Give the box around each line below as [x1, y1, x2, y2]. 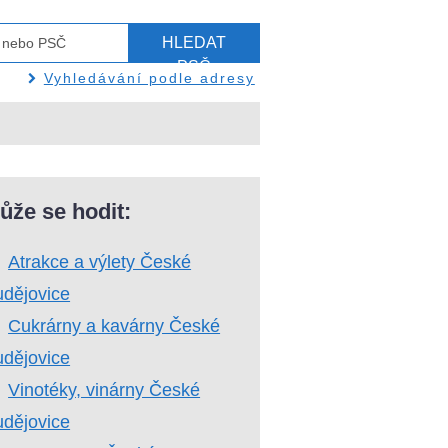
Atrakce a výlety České [8, 251, 192, 272]
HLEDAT [161, 34, 226, 51]
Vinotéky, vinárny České [8, 379, 201, 400]
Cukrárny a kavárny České [8, 315, 221, 336]
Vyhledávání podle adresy [43, 70, 255, 86]
